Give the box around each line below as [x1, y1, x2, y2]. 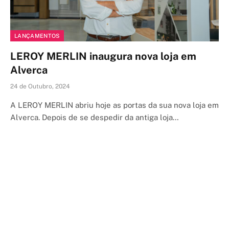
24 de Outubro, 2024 [10, 82, 70, 90]
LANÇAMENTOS [14, 32, 60, 39]
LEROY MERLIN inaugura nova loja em [10, 50, 196, 62]
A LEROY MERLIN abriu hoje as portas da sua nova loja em [10, 100, 219, 109]
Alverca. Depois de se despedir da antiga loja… [10, 112, 179, 122]
